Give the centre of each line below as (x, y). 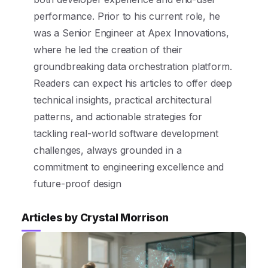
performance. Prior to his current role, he (127, 16)
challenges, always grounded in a (108, 150)
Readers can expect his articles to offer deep (133, 83)
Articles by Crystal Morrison (95, 217)
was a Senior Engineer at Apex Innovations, (131, 33)
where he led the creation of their (108, 50)
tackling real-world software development (126, 133)
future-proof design (77, 184)
